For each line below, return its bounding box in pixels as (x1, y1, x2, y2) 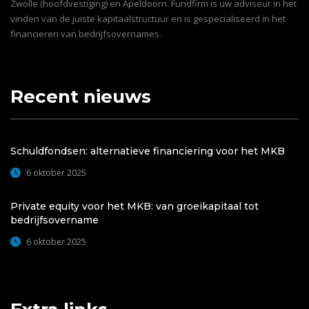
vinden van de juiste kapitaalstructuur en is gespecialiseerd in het (10, 12, 286, 26)
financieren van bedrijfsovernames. (10, 28, 161, 41)
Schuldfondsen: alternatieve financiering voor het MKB (10, 145, 285, 158)
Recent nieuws (10, 86, 151, 108)
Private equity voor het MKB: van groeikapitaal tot (10, 200, 259, 213)
